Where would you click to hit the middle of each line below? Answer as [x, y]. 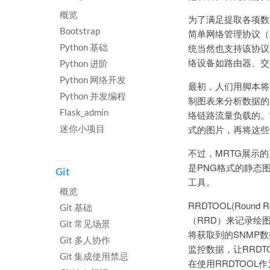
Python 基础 [84, 47]
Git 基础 [76, 207]
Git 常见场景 [85, 224]
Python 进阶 [84, 63]
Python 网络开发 [93, 80]
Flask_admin [84, 112]
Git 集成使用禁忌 [94, 256]
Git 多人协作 [85, 240]
